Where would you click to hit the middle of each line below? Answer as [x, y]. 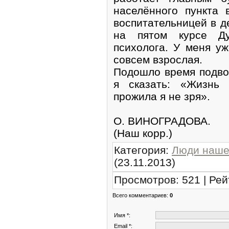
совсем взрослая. [158, 59]
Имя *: [122, 215]
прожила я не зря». [162, 96]
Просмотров [145, 179]
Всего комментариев [140, 195]
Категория [140, 150]
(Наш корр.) [143, 133]
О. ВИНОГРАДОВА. [162, 121]
